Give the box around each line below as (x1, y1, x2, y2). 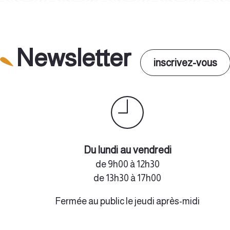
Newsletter (15, 44, 140, 71)
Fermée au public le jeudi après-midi (55, 196, 200, 206)
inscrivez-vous (153, 56, 217, 68)
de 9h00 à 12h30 (95, 159, 160, 169)
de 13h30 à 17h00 (93, 172, 161, 183)
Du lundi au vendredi (83, 144, 171, 156)
